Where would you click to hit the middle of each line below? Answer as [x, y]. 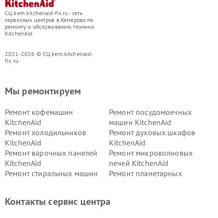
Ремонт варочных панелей [51, 153]
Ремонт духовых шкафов [152, 132]
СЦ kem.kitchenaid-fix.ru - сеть [44, 13]
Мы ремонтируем [43, 91]
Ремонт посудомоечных [150, 112]
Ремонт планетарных [145, 173]
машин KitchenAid [140, 122]
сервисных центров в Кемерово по [49, 19]
